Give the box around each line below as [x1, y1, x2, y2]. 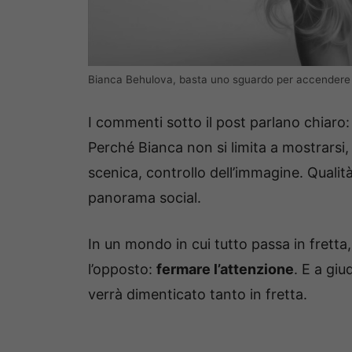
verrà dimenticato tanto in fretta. [88, 285, 307, 302]
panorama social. [88, 189, 201, 206]
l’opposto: [88, 260, 156, 277]
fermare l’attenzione [156, 260, 294, 277]
